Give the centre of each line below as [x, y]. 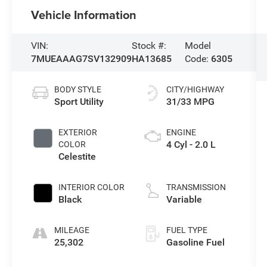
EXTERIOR [78, 132]
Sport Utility [79, 101]
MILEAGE [72, 230]
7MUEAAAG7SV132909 [82, 58]
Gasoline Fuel [195, 242]
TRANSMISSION [196, 187]
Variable [184, 199]
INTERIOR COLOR [92, 187]
